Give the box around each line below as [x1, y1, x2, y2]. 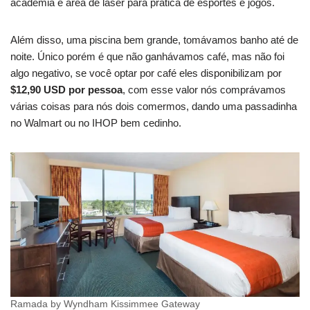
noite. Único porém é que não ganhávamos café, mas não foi [10, 51, 284, 63]
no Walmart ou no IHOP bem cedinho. [10, 117, 181, 129]
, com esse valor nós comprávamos [122, 84, 286, 96]
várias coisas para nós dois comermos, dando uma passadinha [10, 100, 297, 113]
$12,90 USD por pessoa [10, 84, 122, 96]
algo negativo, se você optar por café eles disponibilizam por [10, 67, 282, 80]
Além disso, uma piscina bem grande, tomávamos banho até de [10, 34, 298, 46]
